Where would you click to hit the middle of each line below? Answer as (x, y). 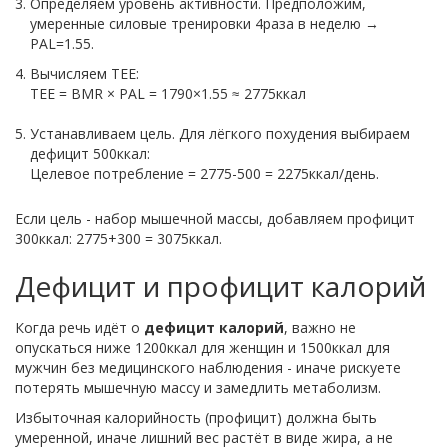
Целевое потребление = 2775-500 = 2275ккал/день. (204, 174)
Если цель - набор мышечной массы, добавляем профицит (215, 219)
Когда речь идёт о (79, 328)
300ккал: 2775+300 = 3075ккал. (118, 239)
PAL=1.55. (62, 44)
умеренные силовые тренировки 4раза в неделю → (204, 24)
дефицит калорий (214, 328)
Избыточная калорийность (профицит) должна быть (196, 418)
